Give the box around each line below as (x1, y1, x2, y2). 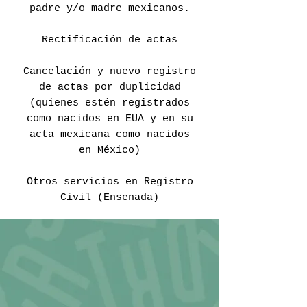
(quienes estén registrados (29, 97, 190, 109)
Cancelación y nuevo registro (23, 66, 196, 77)
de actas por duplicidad (38, 82, 181, 93)
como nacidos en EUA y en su (26, 113, 193, 125)
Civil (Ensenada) (60, 192, 159, 204)
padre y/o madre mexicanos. (29, 3, 190, 14)
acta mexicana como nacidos (29, 129, 190, 140)
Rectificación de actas (42, 34, 177, 46)
